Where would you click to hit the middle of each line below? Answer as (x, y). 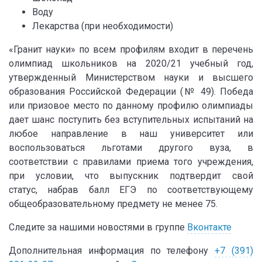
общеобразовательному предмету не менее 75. (113, 204)
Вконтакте (209, 227)
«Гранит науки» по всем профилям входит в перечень (131, 49)
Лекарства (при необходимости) (103, 26)
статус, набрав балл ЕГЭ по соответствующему (131, 189)
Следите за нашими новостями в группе (98, 227)
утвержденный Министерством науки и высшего (131, 77)
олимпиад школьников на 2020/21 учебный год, (131, 63)
